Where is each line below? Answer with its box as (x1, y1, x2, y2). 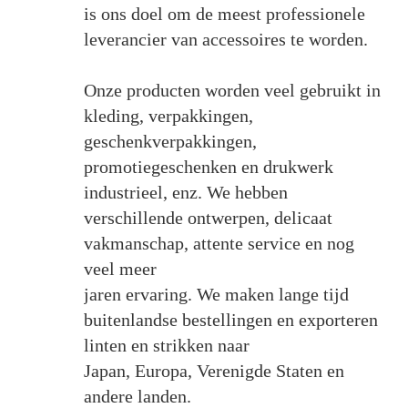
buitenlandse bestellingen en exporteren (83, 309, 378, 330)
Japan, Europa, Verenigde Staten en (83, 360, 344, 381)
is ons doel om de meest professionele (83, 3, 365, 24)
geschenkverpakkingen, (83, 130, 257, 151)
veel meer (83, 258, 161, 279)
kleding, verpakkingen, (83, 105, 253, 126)
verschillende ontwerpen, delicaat (83, 207, 332, 228)
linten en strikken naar (83, 334, 250, 355)
